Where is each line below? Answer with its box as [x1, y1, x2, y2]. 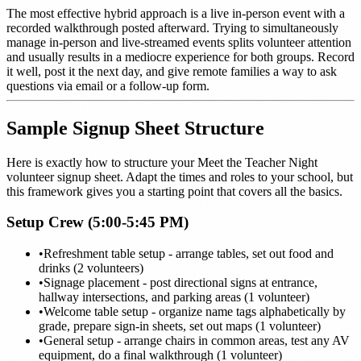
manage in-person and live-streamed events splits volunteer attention [6, 35, 351, 49]
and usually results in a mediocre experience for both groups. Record [6, 49, 355, 64]
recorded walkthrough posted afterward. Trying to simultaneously [6, 20, 338, 35]
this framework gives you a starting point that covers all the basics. [6, 184, 342, 198]
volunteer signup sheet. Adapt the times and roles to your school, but [6, 169, 353, 184]
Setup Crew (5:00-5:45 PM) [6, 214, 189, 231]
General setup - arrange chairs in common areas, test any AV [44, 334, 350, 348]
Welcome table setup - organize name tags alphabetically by [44, 305, 346, 319]
